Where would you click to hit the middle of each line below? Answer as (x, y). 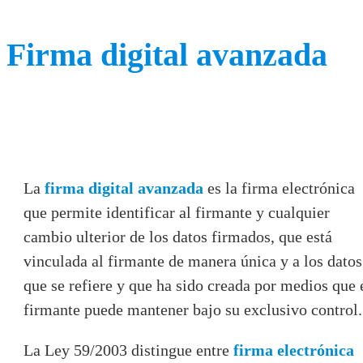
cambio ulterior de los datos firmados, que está (178, 236)
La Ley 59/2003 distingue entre (128, 350)
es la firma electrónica (281, 188)
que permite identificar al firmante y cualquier (177, 212)
